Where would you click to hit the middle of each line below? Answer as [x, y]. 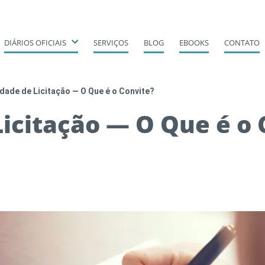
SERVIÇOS [111, 43]
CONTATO [242, 43]
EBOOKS [194, 43]
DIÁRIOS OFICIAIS [35, 43]
